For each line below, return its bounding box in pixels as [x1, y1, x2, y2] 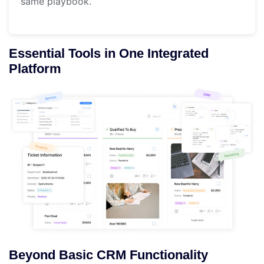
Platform [9, 61, 61, 76]
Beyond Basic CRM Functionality [9, 247, 208, 263]
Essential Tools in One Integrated [9, 45, 209, 61]
